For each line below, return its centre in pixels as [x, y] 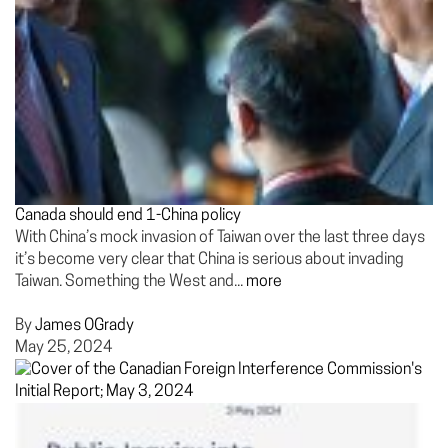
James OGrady [84, 326]
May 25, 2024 [64, 348]
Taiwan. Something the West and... [130, 282]
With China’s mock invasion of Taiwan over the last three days [220, 238]
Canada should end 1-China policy [128, 216]
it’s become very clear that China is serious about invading [209, 260]
